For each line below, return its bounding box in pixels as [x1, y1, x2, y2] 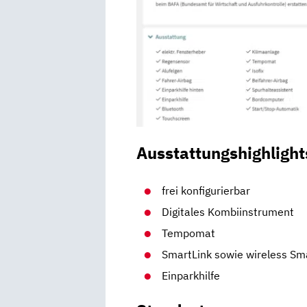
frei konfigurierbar [162, 183, 251, 197]
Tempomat [162, 225, 216, 240]
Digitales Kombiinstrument [162, 204, 295, 219]
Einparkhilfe [162, 268, 221, 282]
